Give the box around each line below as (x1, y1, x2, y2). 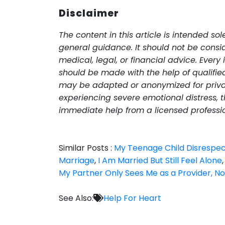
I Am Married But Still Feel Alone (98, 154, 222, 166)
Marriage (59, 154, 94, 166)
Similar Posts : (59, 142, 114, 154)
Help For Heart (103, 192, 161, 204)
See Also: (59, 192, 93, 204)
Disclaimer (59, 6, 119, 20)
